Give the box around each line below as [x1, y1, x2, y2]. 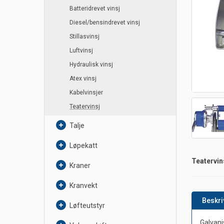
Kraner [69, 161, 90, 170]
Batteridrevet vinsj [69, 5, 120, 12]
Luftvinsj [69, 47, 93, 54]
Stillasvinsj [69, 33, 99, 40]
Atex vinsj [69, 75, 96, 82]
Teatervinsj [69, 103, 100, 110]
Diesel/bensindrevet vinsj [69, 19, 140, 26]
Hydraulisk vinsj [69, 61, 113, 68]
